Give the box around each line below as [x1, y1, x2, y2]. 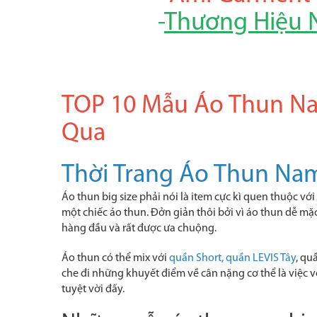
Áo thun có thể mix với [62, 253, 167, 264]
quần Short [169, 253, 221, 264]
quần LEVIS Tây [226, 253, 296, 264]
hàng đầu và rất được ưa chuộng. [62, 223, 217, 234]
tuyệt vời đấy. [62, 284, 125, 295]
